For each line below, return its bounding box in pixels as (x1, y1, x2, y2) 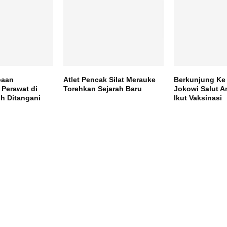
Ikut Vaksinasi (173, 94, 222, 102)
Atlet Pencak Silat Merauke (63, 75, 156, 84)
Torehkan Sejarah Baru (63, 85, 142, 93)
